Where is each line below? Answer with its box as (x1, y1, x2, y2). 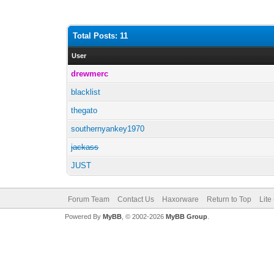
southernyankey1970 (71, 124, 145, 133)
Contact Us (117, 195, 154, 204)
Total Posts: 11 (73, 31, 128, 40)
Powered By (64, 213, 103, 220)
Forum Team (67, 195, 109, 204)
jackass (71, 143, 99, 152)
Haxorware (161, 195, 199, 204)
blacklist (71, 87, 101, 97)
